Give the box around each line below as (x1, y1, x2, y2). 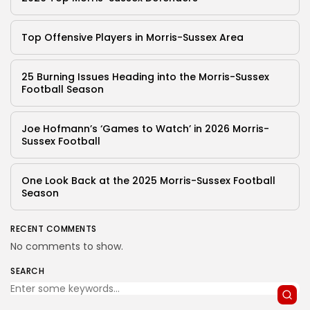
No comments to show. (10, 239, 123, 254)
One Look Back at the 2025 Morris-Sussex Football (21, 174, 275, 188)
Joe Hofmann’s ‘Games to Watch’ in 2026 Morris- (21, 122, 269, 136)
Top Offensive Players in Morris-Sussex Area (21, 30, 244, 45)
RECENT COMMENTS (10, 223, 97, 235)
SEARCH (10, 265, 44, 277)
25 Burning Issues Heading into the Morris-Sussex (21, 70, 269, 84)
